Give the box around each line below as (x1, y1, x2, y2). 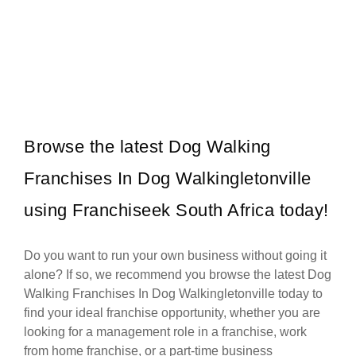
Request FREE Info (126, 14, 216, 27)
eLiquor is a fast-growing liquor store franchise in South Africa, (29, 4, 296, 16)
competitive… (29, 26, 88, 38)
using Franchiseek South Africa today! (24, 200, 329, 221)
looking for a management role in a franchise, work (24, 325, 307, 339)
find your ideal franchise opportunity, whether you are (24, 306, 320, 320)
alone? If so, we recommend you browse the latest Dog (24, 268, 331, 282)
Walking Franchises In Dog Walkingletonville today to (24, 287, 323, 301)
